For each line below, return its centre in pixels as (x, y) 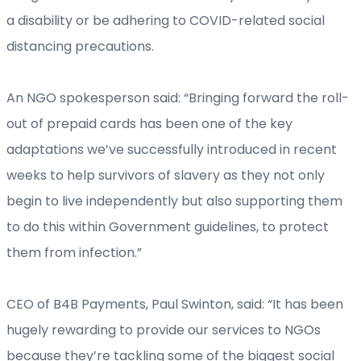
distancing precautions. (80, 47)
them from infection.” (74, 253)
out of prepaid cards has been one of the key (149, 124)
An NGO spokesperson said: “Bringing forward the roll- (178, 98)
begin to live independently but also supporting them (174, 201)
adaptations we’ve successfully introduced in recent (172, 150)
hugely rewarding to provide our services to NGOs (164, 330)
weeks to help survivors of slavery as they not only (166, 176)
